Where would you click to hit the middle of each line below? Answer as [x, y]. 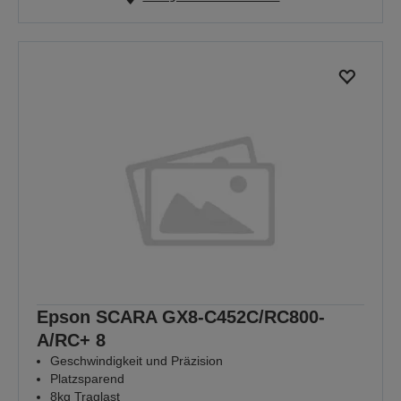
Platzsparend [87, 379]
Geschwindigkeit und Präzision [137, 361]
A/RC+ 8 [71, 341]
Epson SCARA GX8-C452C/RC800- [181, 317]
